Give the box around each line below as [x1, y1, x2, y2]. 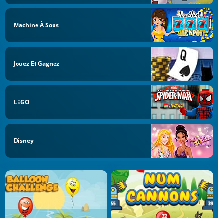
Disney [14, 136, 34, 145]
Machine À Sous [14, 21, 59, 30]
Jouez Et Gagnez [14, 59, 59, 68]
